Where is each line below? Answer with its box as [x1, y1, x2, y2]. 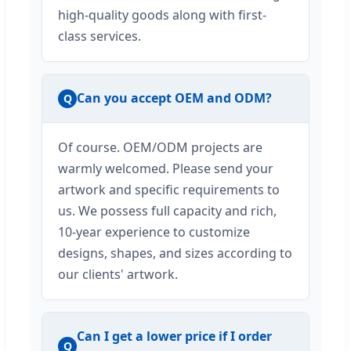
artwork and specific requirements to [58, 181, 280, 199]
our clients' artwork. [58, 266, 178, 284]
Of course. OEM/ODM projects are [58, 139, 262, 157]
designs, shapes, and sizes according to [58, 244, 292, 262]
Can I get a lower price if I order [77, 327, 272, 346]
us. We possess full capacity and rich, [58, 202, 277, 220]
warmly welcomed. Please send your [58, 160, 273, 178]
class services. [58, 27, 141, 45]
